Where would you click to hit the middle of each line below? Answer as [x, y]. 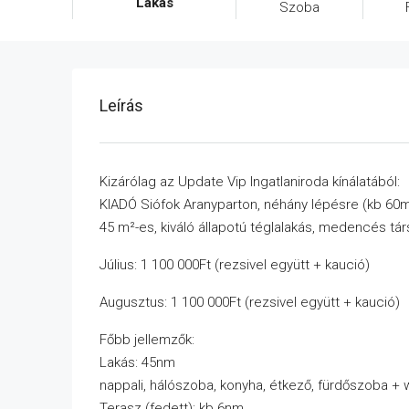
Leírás [121, 106]
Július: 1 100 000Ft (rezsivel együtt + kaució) [235, 265]
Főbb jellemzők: [147, 340]
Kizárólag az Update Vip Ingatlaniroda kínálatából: [250, 182]
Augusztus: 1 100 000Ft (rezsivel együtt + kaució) [250, 303]
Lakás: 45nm [137, 363]
